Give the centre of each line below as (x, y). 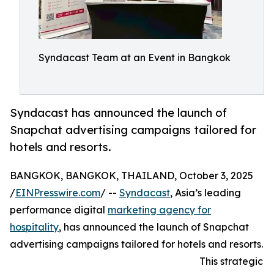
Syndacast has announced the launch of (118, 113)
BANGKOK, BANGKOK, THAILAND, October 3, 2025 (131, 176)
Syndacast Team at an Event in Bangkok (135, 57)
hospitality (34, 227)
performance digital (59, 210)
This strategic (231, 261)
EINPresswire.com (58, 193)
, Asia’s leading (206, 193)
